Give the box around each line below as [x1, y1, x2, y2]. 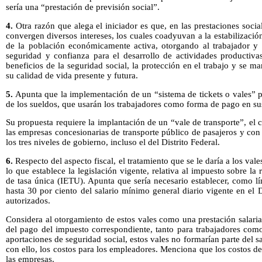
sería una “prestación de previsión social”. [6, 2, 160, 12]
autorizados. [6, 195, 50, 205]
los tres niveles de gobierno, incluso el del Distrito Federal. [6, 137, 220, 147]
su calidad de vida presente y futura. [6, 70, 138, 80]
